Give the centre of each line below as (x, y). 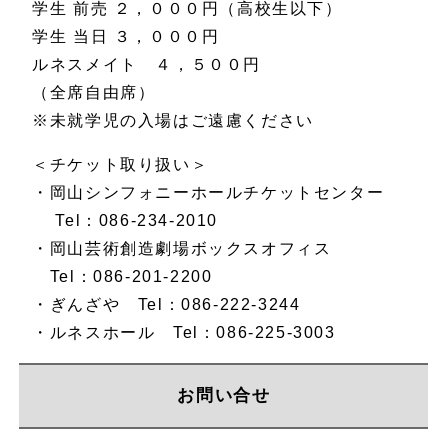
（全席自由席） (94, 93)
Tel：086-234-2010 (125, 221)
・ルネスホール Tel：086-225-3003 (184, 333)
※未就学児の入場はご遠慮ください (173, 121)
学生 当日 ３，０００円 (126, 37)
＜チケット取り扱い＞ (120, 165)
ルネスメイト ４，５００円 (147, 65)
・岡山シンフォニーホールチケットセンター (208, 193)
